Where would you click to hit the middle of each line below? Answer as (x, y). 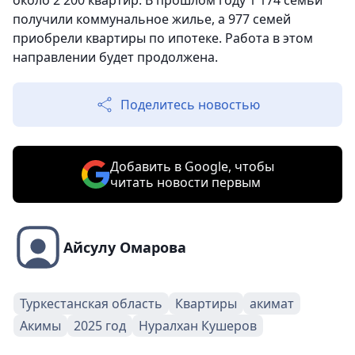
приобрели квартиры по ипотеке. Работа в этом (163, 38)
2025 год (100, 326)
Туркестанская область (91, 303)
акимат (272, 303)
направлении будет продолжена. (115, 57)
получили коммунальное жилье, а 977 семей (152, 19)
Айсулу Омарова (125, 247)
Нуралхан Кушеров (198, 326)
